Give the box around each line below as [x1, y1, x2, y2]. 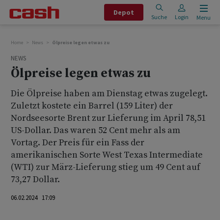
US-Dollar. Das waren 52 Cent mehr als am [11, 125, 180, 136]
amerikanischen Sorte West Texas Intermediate [11, 149, 203, 161]
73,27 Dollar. [11, 174, 60, 185]
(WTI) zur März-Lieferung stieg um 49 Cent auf [11, 162, 200, 173]
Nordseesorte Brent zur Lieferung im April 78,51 [11, 112, 206, 124]
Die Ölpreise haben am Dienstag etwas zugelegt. [11, 88, 208, 99]
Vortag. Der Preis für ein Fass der [11, 137, 144, 148]
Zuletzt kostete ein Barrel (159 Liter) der [11, 100, 173, 111]
